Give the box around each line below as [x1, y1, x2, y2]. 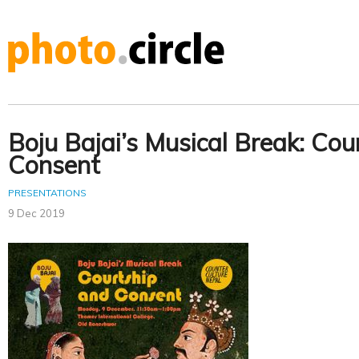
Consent [8, 150, 100, 181]
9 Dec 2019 [8, 207, 65, 220]
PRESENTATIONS [8, 187, 87, 200]
